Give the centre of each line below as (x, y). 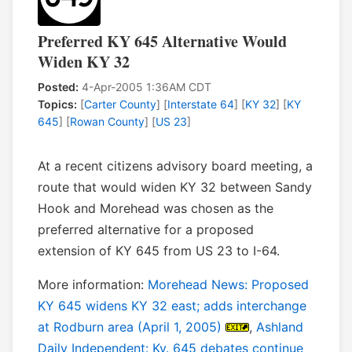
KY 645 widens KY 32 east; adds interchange (172, 306)
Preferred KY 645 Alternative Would (162, 42)
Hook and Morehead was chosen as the (156, 209)
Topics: (57, 104)
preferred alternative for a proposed (146, 230)
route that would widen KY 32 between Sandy (175, 187)
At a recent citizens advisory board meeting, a (175, 166)
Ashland (280, 327)
